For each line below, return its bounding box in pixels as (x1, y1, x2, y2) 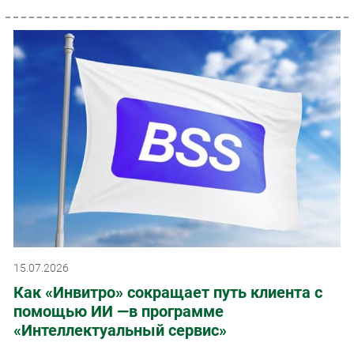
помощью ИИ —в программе (13, 302, 224, 322)
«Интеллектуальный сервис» (13, 321, 227, 341)
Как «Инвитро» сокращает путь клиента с (13, 283, 322, 303)
